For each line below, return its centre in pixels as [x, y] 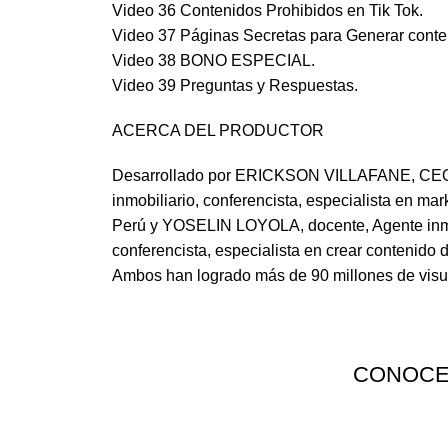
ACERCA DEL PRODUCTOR [218, 131]
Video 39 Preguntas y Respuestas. [235, 86]
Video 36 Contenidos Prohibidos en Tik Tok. [267, 11]
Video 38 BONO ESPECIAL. [213, 61]
